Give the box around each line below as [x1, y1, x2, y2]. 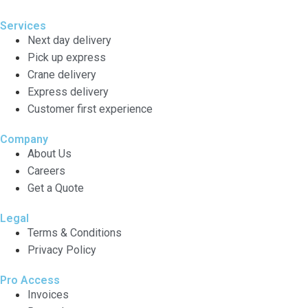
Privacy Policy [27, 243, 96, 256]
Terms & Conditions [27, 225, 122, 239]
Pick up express [27, 50, 106, 64]
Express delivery [27, 85, 109, 98]
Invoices [27, 287, 69, 301]
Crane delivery [27, 67, 96, 81]
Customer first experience [27, 102, 153, 115]
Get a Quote [27, 181, 84, 195]
